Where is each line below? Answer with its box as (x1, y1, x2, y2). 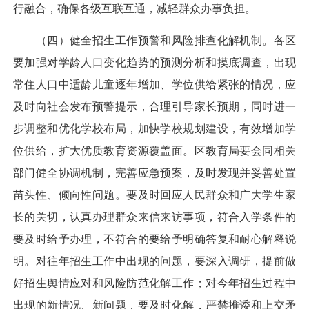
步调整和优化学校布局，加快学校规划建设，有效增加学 (13, 123, 296, 135)
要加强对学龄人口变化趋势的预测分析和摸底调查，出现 (13, 57, 296, 69)
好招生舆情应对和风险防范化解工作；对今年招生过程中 (13, 277, 296, 290)
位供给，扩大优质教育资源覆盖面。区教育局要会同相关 (13, 145, 296, 157)
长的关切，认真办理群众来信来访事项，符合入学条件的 (13, 211, 296, 223)
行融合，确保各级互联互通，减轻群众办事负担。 (13, 2, 256, 14)
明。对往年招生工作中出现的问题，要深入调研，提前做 (13, 255, 296, 268)
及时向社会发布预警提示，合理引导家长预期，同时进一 (13, 101, 296, 113)
